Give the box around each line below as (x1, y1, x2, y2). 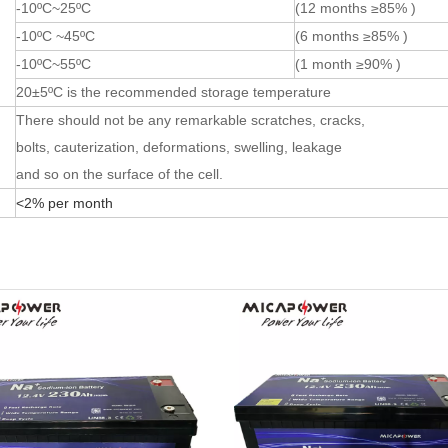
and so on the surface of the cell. (16, 166, 223, 182)
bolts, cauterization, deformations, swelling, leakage (16, 139, 342, 155)
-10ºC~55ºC (16, 56, 91, 72)
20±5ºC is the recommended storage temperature (16, 84, 331, 100)
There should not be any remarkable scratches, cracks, (16, 112, 365, 128)
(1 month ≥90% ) (295, 56, 401, 72)
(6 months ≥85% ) (295, 28, 408, 44)
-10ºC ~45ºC (16, 28, 95, 44)
